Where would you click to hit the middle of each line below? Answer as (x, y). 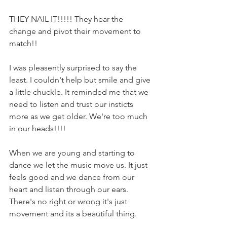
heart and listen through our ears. (70, 189)
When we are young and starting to (73, 153)
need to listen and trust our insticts (72, 104)
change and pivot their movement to (76, 31)
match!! (24, 43)
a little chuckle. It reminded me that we (80, 92)
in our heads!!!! (39, 128)
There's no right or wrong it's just (69, 201)
